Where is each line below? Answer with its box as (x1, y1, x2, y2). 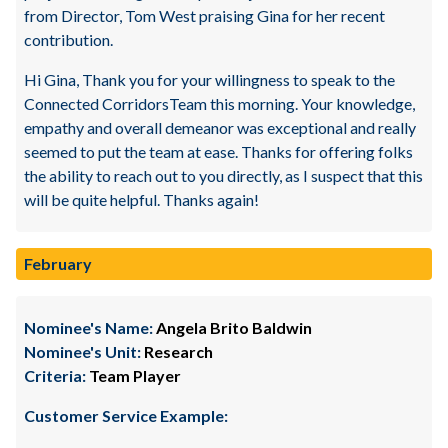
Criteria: (24, 366, 86, 385)
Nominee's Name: (24, 318, 153, 337)
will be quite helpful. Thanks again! (24, 190, 259, 209)
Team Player (86, 366, 181, 385)
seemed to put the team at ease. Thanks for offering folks (24, 142, 413, 161)
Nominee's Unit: (24, 342, 141, 361)
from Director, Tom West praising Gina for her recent (24, 6, 385, 25)
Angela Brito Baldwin (153, 318, 312, 337)
